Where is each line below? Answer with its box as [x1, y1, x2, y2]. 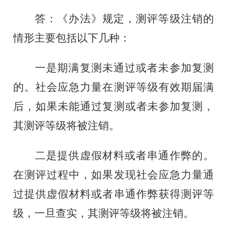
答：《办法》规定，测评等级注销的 [35, 12, 214, 25]
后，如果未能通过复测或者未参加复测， [13, 100, 214, 112]
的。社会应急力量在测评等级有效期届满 [13, 81, 214, 93]
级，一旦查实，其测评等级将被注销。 [13, 207, 195, 219]
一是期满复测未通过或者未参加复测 [35, 61, 214, 74]
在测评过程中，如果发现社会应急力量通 [13, 168, 214, 181]
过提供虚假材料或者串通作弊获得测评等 [13, 187, 214, 200]
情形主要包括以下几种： [13, 31, 131, 44]
